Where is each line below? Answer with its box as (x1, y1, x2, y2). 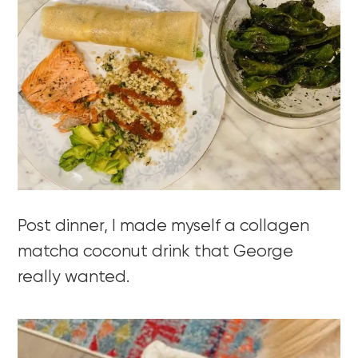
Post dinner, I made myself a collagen (18, 217, 310, 235)
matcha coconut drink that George (18, 243, 294, 261)
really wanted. (18, 268, 130, 286)
